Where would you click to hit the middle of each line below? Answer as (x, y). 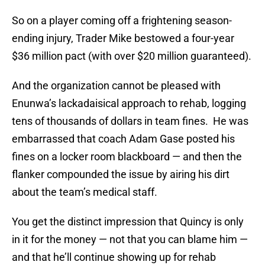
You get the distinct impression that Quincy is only (128, 222)
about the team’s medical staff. (85, 192)
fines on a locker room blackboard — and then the (127, 157)
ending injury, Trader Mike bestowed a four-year (123, 38)
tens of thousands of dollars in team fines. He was (130, 121)
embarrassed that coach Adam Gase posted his (123, 139)
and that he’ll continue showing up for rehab (114, 257)
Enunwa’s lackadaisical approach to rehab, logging (129, 104)
